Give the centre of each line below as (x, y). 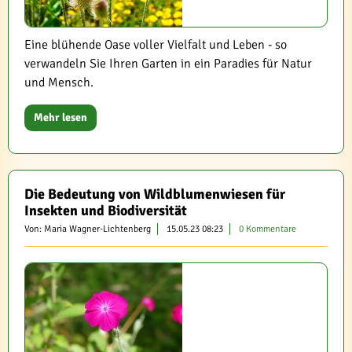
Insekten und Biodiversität (106, 211)
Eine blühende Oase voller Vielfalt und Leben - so (156, 45)
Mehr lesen (60, 117)
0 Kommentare (268, 229)
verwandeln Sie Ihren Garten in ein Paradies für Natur (168, 64)
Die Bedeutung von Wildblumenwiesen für (155, 194)
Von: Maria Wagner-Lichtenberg (88, 229)
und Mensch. (59, 82)
